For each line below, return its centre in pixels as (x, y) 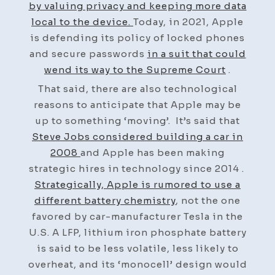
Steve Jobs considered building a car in (137, 136)
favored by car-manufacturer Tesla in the (137, 216)
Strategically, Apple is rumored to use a (137, 184)
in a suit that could (196, 53)
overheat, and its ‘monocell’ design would (137, 264)
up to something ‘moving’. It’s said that (137, 120)
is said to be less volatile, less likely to (137, 248)
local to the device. (82, 21)
